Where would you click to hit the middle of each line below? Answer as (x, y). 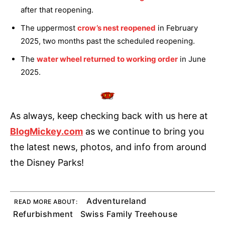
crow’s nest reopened (117, 28)
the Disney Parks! (47, 163)
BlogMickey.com (46, 132)
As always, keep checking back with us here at (109, 116)
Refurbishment (43, 214)
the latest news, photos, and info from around (108, 147)
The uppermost (49, 28)
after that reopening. (57, 10)
